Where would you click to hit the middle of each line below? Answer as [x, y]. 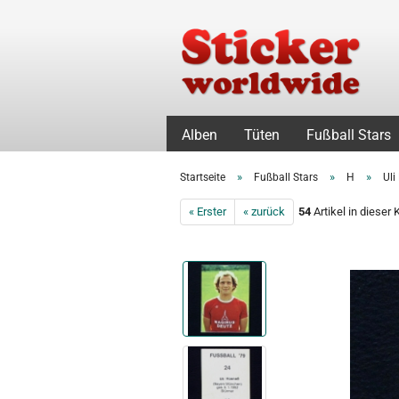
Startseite [203, 177]
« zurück [264, 212]
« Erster [208, 212]
